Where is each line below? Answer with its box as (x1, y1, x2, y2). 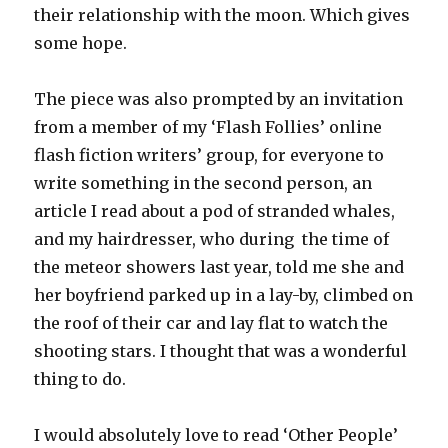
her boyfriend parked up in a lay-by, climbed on (34, 285, 414, 306)
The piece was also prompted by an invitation (34, 89, 404, 110)
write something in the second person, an (34, 173, 373, 194)
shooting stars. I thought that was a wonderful (34, 341, 408, 362)
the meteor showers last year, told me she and (34, 257, 405, 278)
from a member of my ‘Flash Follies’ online (34, 117, 383, 138)
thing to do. (34, 369, 127, 390)
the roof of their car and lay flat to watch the (34, 313, 389, 334)
